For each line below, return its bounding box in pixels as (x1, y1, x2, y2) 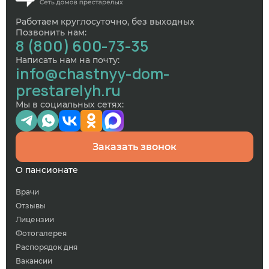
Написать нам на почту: (16, 54, 119, 65)
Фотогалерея (16, 228, 67, 238)
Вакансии (16, 256, 52, 265)
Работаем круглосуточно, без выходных (16, 16, 195, 27)
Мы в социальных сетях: (16, 98, 124, 110)
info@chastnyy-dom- (16, 63, 170, 84)
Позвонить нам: (16, 26, 86, 38)
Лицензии (16, 214, 54, 224)
